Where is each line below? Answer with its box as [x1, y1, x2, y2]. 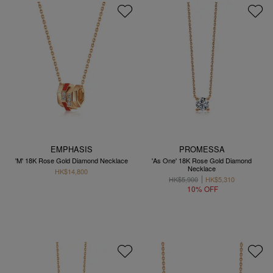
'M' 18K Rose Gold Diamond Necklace [15, 155, 128, 165]
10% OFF [186, 183, 218, 194]
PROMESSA [179, 143, 225, 155]
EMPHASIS [50, 143, 93, 155]
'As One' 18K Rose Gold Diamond [152, 155, 252, 165]
